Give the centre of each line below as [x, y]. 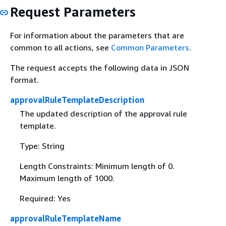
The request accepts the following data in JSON [100, 68]
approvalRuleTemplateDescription [77, 100]
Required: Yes [45, 199]
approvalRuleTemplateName [66, 219]
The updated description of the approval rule [103, 114]
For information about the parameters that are [97, 35]
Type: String [42, 146]
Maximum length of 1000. [67, 178]
